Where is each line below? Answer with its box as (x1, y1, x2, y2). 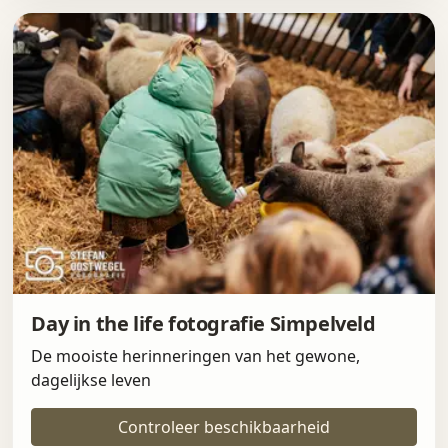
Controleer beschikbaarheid (118, 416, 330, 439)
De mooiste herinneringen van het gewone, (31, 345, 361, 368)
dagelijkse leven (31, 369, 152, 392)
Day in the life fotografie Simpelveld (31, 310, 376, 338)
